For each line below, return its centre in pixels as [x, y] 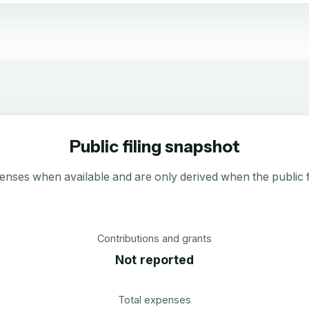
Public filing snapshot [154, 147]
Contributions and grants [154, 238]
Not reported [154, 259]
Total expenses [154, 299]
